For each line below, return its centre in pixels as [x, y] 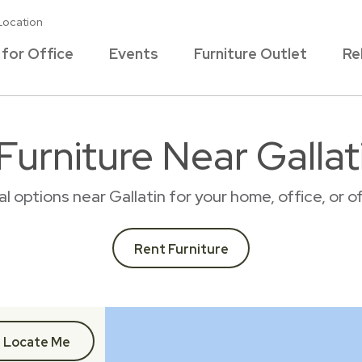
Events [134, 54]
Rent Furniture [181, 249]
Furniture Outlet [250, 54]
